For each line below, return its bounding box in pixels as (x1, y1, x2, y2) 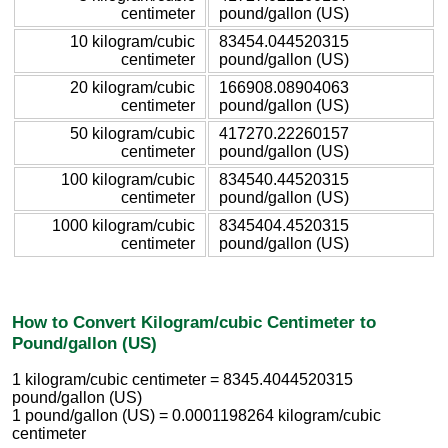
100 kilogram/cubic (61, 170, 195, 188)
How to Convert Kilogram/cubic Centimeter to (12, 311, 376, 332)
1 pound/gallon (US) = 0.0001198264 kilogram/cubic (12, 407, 381, 425)
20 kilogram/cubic (70, 78, 195, 96)
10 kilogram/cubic (70, 32, 195, 50)
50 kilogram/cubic (70, 124, 195, 142)
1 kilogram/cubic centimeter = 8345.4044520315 (12, 371, 353, 389)
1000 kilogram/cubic (52, 216, 195, 234)
